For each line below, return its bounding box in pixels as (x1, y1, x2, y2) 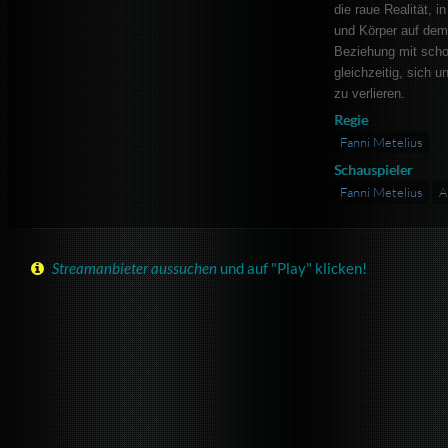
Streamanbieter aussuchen (52, 259, 218, 278)
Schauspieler (333, 161, 413, 179)
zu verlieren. (333, 86, 405, 102)
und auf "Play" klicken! (217, 259, 368, 278)
